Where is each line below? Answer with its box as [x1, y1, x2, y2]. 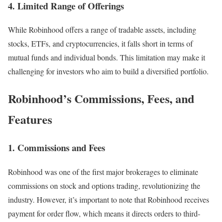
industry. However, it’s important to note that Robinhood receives [8, 194, 209, 205]
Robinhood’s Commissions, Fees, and [8, 90, 194, 108]
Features [8, 111, 52, 128]
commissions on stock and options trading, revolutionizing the [8, 180, 200, 191]
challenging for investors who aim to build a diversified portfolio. [8, 66, 209, 77]
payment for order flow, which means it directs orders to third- [8, 208, 200, 219]
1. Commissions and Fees [8, 141, 105, 155]
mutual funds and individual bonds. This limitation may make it [8, 52, 205, 63]
